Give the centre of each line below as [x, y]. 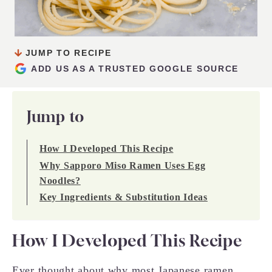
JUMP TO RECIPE [67, 53]
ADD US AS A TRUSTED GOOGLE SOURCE [135, 69]
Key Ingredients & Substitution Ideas [124, 197]
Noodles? [60, 181]
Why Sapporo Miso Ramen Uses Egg [123, 165]
